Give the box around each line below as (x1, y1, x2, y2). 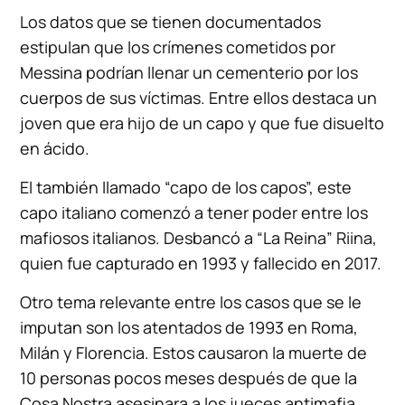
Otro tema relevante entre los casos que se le (20, 290, 363, 313)
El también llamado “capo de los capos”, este (20, 175, 353, 198)
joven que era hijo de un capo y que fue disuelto (20, 111, 385, 134)
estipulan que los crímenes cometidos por (20, 35, 336, 58)
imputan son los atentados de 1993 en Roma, (20, 316, 359, 338)
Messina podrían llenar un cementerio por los (20, 61, 359, 83)
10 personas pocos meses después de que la (20, 366, 358, 389)
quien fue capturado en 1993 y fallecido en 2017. (20, 251, 382, 274)
